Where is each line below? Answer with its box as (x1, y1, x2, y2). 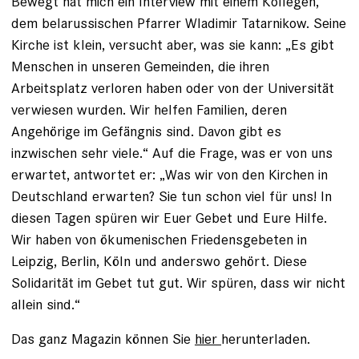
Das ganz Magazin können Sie (11, 329, 195, 348)
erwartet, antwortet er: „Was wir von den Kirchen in (11, 164, 328, 184)
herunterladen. (221, 329, 310, 348)
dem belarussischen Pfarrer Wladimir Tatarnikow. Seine (11, 13, 346, 32)
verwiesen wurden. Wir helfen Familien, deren (11, 99, 287, 119)
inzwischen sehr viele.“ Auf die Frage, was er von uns (11, 143, 333, 162)
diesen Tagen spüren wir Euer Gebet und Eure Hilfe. (11, 208, 327, 227)
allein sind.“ (11, 294, 80, 313)
